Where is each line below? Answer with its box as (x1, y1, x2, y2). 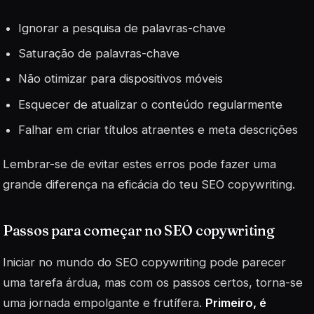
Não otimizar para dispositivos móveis (18, 71, 224, 86)
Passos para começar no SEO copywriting (3, 221, 275, 239)
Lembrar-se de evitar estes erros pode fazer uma (3, 156, 276, 171)
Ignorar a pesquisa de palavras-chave (18, 21, 226, 36)
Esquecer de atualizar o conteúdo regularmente (18, 97, 283, 111)
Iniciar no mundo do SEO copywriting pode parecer (3, 255, 286, 270)
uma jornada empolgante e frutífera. (3, 296, 205, 310)
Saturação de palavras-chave (18, 46, 180, 61)
